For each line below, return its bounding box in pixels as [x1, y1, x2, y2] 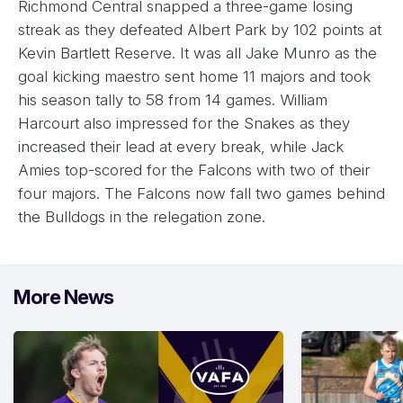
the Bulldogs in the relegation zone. [18, 208, 265, 227]
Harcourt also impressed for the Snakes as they [18, 114, 350, 133]
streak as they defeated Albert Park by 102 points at [18, 21, 381, 40]
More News [13, 285, 113, 309]
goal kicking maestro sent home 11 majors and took [18, 67, 371, 86]
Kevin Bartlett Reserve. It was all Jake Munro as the [18, 44, 377, 63]
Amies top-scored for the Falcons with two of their [18, 161, 370, 180]
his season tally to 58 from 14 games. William [18, 91, 327, 110]
